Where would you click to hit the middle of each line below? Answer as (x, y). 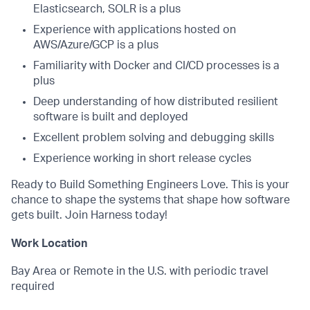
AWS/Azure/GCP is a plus (96, 45)
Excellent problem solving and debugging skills (154, 138)
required (33, 287)
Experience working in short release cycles (142, 158)
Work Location (49, 243)
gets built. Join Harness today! (89, 215)
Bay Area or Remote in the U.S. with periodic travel (140, 272)
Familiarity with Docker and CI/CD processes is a (156, 66)
